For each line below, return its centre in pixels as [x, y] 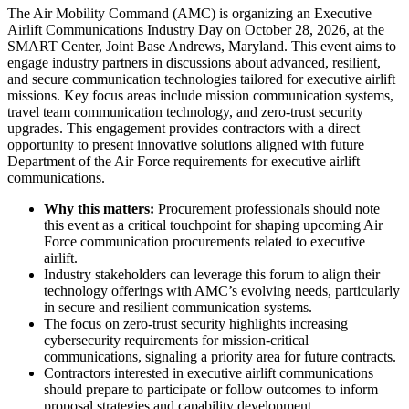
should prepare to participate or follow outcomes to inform [211, 390]
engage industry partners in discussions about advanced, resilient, [194, 63]
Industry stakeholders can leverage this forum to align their [212, 275]
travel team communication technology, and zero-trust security [185, 112]
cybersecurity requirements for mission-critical [176, 341]
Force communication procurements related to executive [204, 242]
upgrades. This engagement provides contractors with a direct [184, 129]
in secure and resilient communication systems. [178, 308]
